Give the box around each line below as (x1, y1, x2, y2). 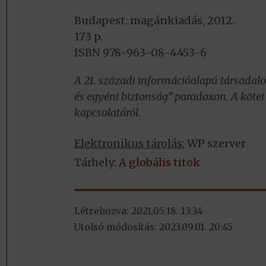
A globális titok (118, 156, 200, 170)
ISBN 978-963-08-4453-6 (74, 46, 207, 60)
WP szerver (184, 137, 246, 151)
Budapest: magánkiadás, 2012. (74, 14, 235, 28)
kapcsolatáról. (74, 106, 141, 120)
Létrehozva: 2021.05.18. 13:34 (74, 205, 203, 217)
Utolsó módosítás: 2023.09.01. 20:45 (74, 221, 233, 233)
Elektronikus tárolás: (74, 137, 185, 151)
